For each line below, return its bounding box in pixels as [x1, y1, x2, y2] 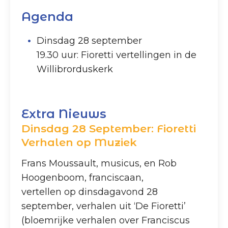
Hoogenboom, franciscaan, [21, 172, 144, 183]
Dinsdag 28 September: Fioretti [21, 122, 196, 135]
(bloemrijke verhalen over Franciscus [21, 214, 190, 226]
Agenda [21, 9, 74, 24]
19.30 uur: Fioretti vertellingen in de [37, 49, 197, 61]
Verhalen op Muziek [21, 136, 137, 149]
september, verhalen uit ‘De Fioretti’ [21, 200, 186, 212]
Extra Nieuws [21, 106, 107, 122]
